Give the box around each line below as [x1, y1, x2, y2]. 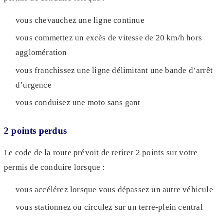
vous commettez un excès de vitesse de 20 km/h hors [16, 33, 202, 43]
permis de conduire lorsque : [4, 162, 105, 172]
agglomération [16, 48, 67, 57]
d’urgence [16, 80, 52, 90]
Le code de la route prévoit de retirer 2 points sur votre [4, 147, 198, 157]
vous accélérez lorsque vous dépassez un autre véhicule [16, 184, 213, 194]
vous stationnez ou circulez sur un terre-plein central [16, 202, 203, 212]
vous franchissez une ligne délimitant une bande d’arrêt [16, 65, 213, 75]
